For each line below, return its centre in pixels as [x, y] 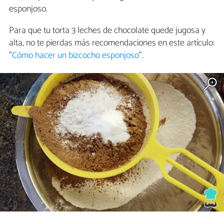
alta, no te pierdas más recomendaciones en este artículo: [112, 43]
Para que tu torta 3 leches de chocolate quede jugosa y [107, 30]
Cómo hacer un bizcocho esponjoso [75, 55]
